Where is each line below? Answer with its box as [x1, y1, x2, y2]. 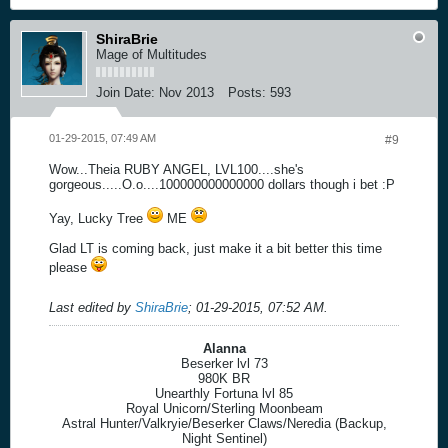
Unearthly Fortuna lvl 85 [155, 385, 293, 401]
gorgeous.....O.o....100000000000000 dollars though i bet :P [49, 176, 395, 192]
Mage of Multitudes [96, 46, 207, 62]
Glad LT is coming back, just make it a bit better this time [49, 240, 382, 256]
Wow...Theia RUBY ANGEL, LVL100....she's [49, 161, 304, 177]
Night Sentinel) [181, 430, 267, 446]
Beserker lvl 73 [180, 355, 268, 371]
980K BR [198, 370, 250, 386]
